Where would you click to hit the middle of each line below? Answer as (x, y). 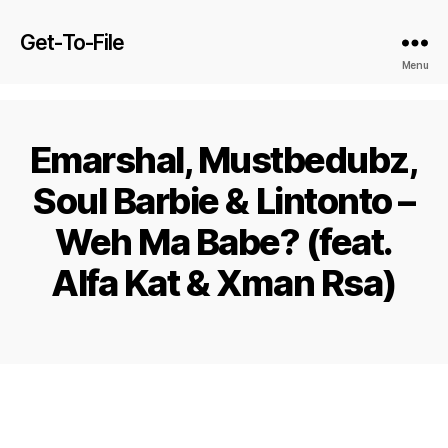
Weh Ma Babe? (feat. (224, 242)
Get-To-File (72, 42)
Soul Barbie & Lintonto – (224, 201)
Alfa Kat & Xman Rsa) (224, 283)
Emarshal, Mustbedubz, (224, 160)
